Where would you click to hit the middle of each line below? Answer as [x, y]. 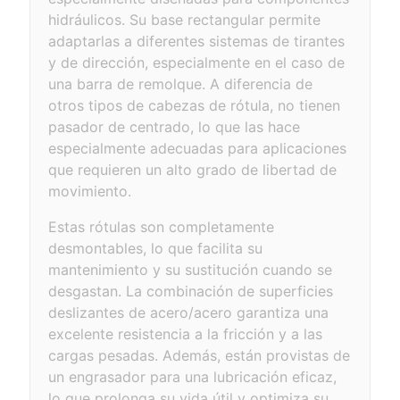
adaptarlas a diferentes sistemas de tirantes [197, 41]
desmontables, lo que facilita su [156, 248]
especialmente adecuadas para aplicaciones [198, 148]
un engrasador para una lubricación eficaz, [193, 377]
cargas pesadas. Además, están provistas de [200, 355]
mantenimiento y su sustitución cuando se [191, 270]
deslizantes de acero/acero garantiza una [189, 312]
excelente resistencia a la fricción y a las [186, 334]
